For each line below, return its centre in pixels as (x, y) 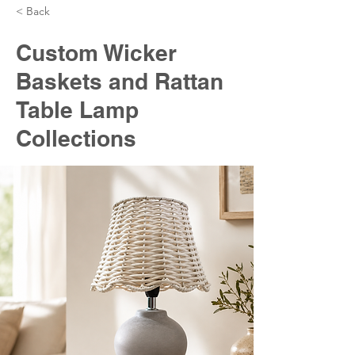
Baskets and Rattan (120, 81)
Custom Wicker (96, 53)
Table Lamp (77, 110)
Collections (76, 138)
